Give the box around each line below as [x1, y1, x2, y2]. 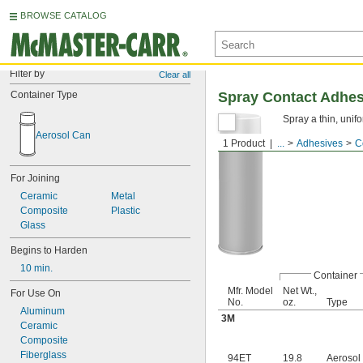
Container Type [11, 89, 78, 100]
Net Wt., [283, 285, 317, 297]
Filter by [10, 68, 45, 79]
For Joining [11, 173, 60, 184]
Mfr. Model [228, 285, 273, 297]
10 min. [20, 263, 53, 274]
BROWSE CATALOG [20, 11, 108, 20]
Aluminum [20, 305, 65, 317]
